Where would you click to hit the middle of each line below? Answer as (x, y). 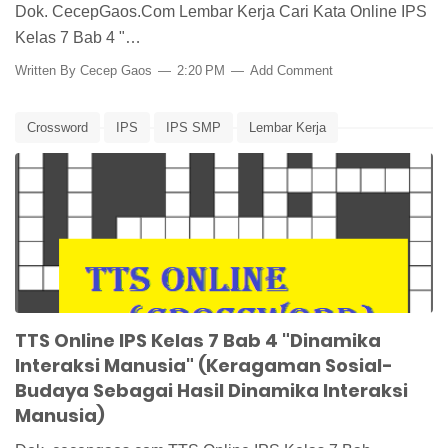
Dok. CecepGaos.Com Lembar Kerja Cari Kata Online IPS (221, 12)
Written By (47, 71)
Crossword (57, 128)
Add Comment (291, 71)
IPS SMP (193, 128)
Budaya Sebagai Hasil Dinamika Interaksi (211, 391)
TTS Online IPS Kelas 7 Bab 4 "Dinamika (198, 341)
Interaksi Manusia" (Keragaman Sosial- (204, 366)
